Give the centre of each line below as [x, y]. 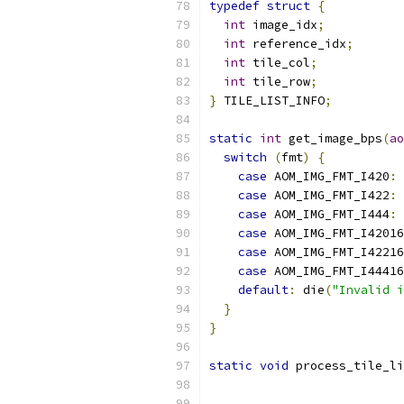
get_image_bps [332, 138]
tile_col [278, 63]
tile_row [278, 82]
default [263, 290]
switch [245, 157]
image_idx [281, 25]
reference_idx [296, 44]
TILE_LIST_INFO [271, 101]
